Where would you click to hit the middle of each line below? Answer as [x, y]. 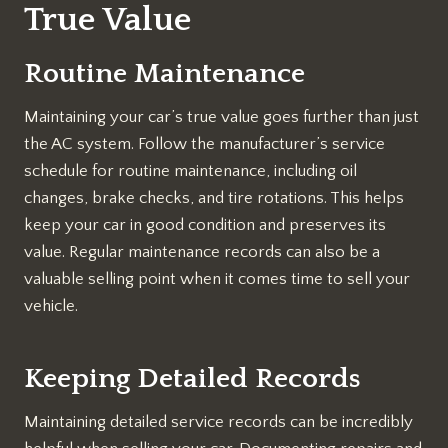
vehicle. [51, 305]
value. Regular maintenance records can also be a [202, 251]
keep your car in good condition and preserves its [205, 224]
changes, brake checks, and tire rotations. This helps [214, 197]
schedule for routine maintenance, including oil [190, 170]
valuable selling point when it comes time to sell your [217, 278]
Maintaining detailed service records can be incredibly [218, 421]
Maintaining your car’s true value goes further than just [221, 116]
